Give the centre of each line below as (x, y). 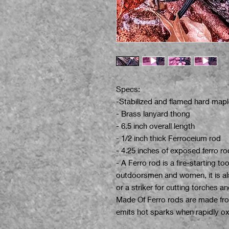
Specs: (128, 89)
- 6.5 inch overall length (155, 126)
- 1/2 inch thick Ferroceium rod (168, 138)
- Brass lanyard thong (153, 113)
